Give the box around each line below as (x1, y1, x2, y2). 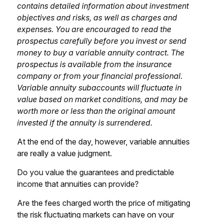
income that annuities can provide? (17, 179, 139, 189)
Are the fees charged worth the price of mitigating (17, 198, 190, 208)
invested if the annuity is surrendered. (17, 118, 152, 127)
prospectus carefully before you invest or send (17, 36, 186, 46)
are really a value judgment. (17, 148, 112, 158)
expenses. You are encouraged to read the (17, 24, 171, 34)
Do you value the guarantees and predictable (17, 167, 174, 177)
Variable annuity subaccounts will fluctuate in (17, 83, 182, 92)
